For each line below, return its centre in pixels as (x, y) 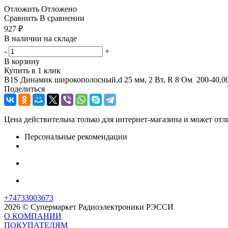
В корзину (22, 61)
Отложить (22, 9)
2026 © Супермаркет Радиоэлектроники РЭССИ (89, 207)
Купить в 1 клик (32, 70)
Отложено (59, 9)
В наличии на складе (40, 38)
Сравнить (21, 18)
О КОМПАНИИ (33, 216)
